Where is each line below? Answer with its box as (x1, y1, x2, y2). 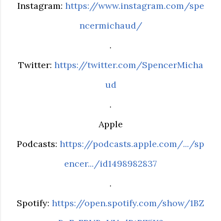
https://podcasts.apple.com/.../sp (60, 138, 204, 149)
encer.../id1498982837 (64, 158, 157, 169)
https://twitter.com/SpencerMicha (54, 59, 203, 71)
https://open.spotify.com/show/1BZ (52, 197, 204, 209)
